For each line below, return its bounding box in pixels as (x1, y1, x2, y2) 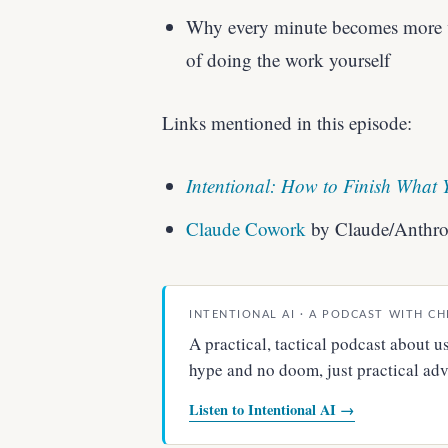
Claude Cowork (186, 215, 306, 241)
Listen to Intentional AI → (189, 398, 355, 420)
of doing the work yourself (186, 46, 390, 72)
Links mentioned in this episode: (162, 109, 412, 135)
